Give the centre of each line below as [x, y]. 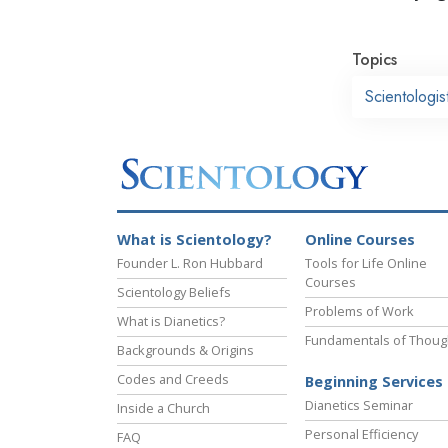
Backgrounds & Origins [185, 350]
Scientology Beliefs [174, 292]
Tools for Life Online [366, 263]
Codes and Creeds [173, 379]
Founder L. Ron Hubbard [190, 263]
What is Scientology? [194, 240]
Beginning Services [374, 382]
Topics [374, 59]
